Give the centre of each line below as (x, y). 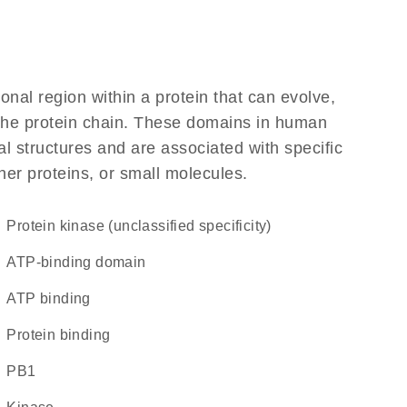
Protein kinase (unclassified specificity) (144, 226)
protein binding (64, 335)
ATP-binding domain (81, 262)
